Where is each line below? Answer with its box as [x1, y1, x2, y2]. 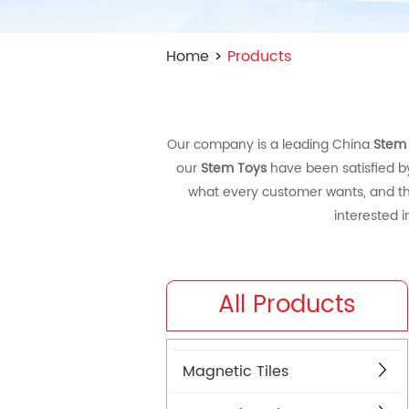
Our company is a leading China [167, 134, 373, 156]
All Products [217, 286, 356, 326]
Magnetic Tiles [183, 360, 288, 384]
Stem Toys [201, 158, 267, 180]
